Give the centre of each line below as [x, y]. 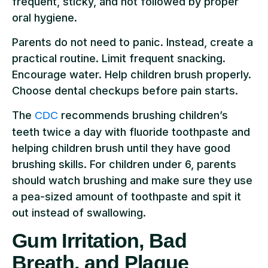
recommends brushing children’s [143, 115]
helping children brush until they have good [121, 148]
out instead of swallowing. [79, 213]
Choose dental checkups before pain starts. [125, 90]
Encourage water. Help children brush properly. [132, 74]
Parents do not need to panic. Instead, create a [133, 42]
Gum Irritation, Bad [100, 240]
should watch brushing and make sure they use [132, 181]
